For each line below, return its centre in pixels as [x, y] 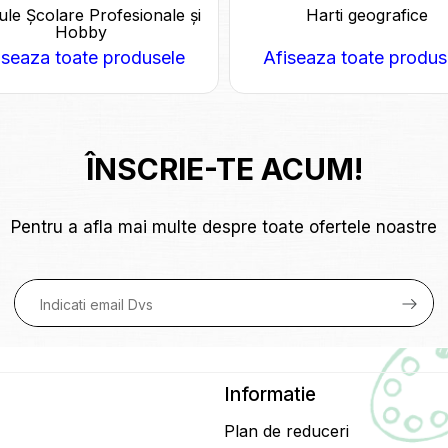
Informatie [269, 395]
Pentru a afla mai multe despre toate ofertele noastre [224, 227]
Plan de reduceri [286, 431]
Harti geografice [367, 15]
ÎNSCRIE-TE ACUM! [224, 169]
